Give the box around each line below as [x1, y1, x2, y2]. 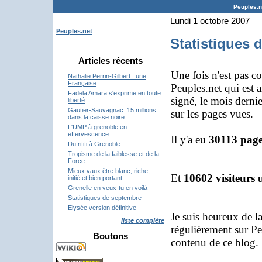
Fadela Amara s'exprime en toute [68, 89, 161, 96]
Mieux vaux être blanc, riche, [68, 167, 150, 174]
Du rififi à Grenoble [68, 140, 120, 147]
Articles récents [78, 56, 143, 65]
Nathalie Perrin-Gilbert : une [68, 73, 146, 80]
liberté [68, 96, 85, 104]
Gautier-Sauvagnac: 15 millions [68, 106, 156, 113]
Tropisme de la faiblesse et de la [68, 150, 159, 157]
